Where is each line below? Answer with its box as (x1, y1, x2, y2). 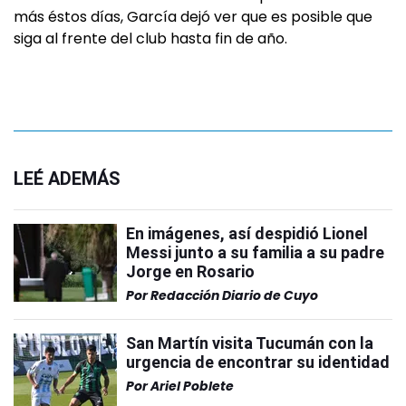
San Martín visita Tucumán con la (126, 333, 373, 353)
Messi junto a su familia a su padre (126, 243, 384, 262)
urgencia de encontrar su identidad (126, 353, 390, 372)
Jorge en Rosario (126, 262, 255, 281)
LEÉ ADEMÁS (14, 168, 121, 189)
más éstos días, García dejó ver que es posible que (14, 6, 372, 27)
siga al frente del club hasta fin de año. (14, 28, 287, 49)
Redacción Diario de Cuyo (150, 286, 318, 304)
